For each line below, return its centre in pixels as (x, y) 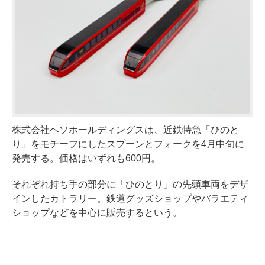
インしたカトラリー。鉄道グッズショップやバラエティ (130, 198)
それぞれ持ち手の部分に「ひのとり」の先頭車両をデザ (130, 184)
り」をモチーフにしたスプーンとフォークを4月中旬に (128, 144)
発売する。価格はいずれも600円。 (86, 158)
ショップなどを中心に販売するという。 (97, 212)
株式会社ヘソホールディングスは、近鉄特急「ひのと (125, 130)
